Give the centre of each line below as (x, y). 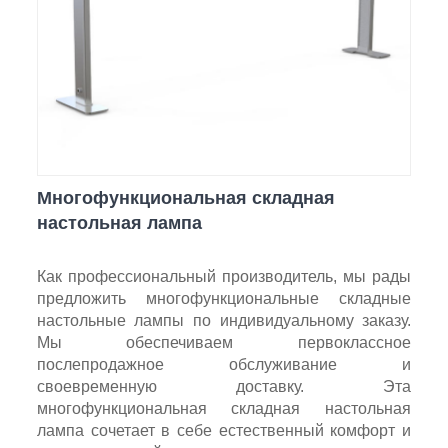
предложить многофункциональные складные (224, 298)
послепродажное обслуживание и (224, 364)
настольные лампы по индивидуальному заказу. (224, 320)
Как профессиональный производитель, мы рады (224, 276)
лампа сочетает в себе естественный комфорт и (224, 430)
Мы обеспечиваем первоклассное (224, 342)
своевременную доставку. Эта (224, 386)
